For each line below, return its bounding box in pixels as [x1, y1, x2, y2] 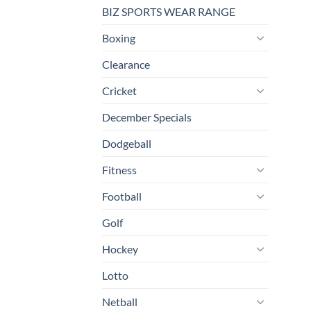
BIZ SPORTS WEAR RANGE [102, 4, 235, 18]
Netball [102, 294, 137, 308]
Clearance [102, 57, 150, 71]
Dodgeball [102, 136, 151, 150]
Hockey [102, 242, 138, 255]
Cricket [102, 83, 137, 97]
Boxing [102, 31, 135, 44]
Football [102, 189, 142, 203]
